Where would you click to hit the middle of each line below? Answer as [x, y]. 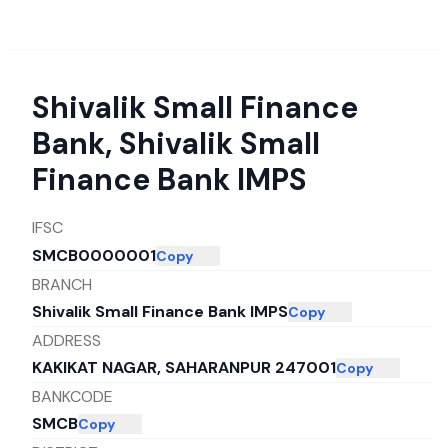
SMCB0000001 [94, 255]
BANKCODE [72, 396]
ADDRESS [66, 340]
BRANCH [62, 284]
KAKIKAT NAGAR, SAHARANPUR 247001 [184, 368]
